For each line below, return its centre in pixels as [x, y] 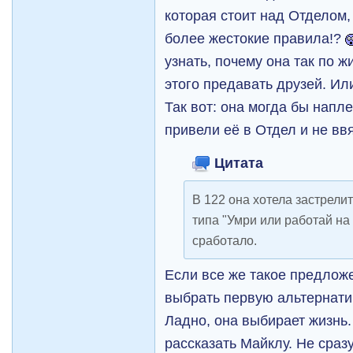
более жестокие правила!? [255, 38]
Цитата [237, 163]
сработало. [225, 240]
